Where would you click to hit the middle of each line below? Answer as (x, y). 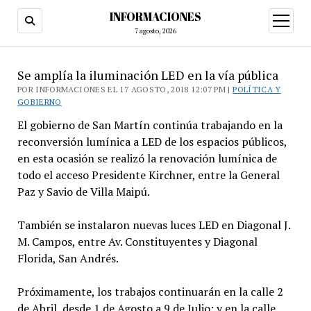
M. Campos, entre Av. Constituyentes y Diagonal (137, 242)
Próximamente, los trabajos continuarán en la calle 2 (150, 292)
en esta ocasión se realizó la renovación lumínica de (147, 158)
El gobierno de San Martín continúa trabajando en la (150, 125)
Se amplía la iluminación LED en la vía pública (148, 75)
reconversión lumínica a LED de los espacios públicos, (152, 142)
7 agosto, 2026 (155, 31)
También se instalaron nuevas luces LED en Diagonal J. (153, 225)
